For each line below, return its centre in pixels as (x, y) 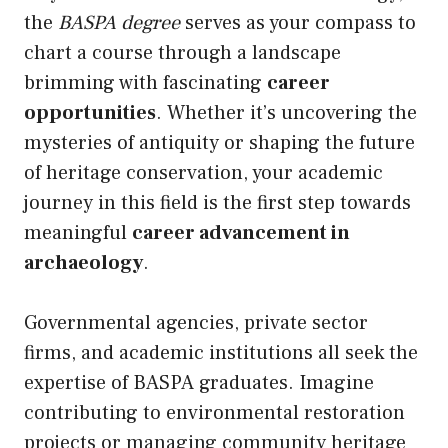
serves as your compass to (298, 23)
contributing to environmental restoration (214, 413)
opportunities (90, 113)
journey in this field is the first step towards (217, 203)
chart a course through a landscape (182, 53)
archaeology (83, 263)
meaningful (78, 233)
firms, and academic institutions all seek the (221, 353)
